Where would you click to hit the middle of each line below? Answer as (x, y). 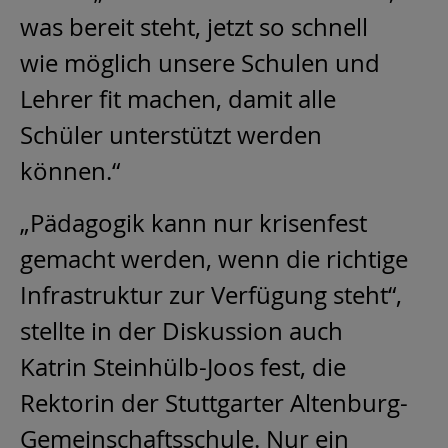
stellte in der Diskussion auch (181, 331)
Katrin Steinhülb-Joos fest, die (183, 367)
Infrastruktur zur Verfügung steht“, (211, 295)
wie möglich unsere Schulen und (200, 63)
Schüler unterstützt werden (171, 135)
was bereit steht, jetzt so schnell (194, 27)
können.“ (70, 171)
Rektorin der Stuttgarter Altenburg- (214, 403)
